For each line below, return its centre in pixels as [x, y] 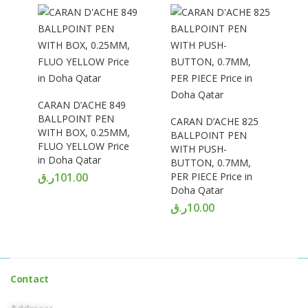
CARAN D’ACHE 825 [214, 121]
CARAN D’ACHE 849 [82, 105]
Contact [30, 279]
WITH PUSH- [199, 149]
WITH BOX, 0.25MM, [84, 132]
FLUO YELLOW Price [84, 146]
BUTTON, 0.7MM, [211, 163]
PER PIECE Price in [211, 176]
